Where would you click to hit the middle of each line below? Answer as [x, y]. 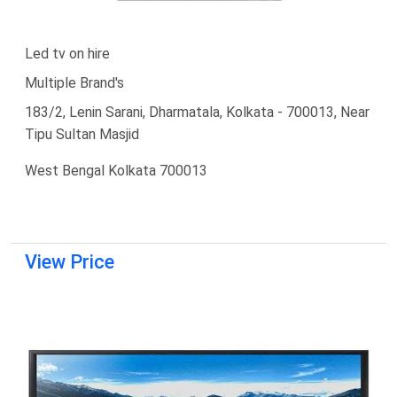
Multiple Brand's [74, 82]
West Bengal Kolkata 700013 [116, 170]
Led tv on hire [67, 53]
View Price [70, 261]
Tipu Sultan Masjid [82, 134]
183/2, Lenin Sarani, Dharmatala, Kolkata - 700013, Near [197, 112]
